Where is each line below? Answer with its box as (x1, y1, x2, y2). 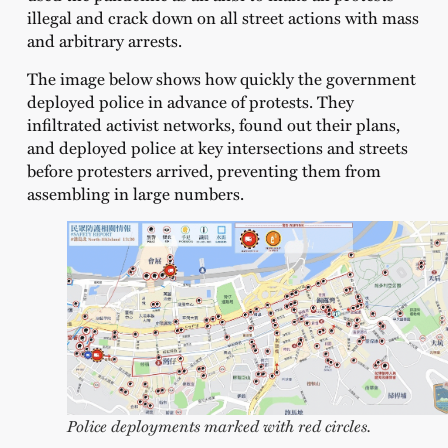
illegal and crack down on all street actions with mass (26, 5, 419, 30)
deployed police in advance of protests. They (26, 88, 354, 113)
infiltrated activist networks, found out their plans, (26, 111, 400, 136)
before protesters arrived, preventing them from (26, 157, 381, 182)
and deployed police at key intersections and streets (26, 134, 408, 159)
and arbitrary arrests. (26, 28, 182, 53)
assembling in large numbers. (26, 180, 244, 205)
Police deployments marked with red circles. (66, 414, 371, 438)
